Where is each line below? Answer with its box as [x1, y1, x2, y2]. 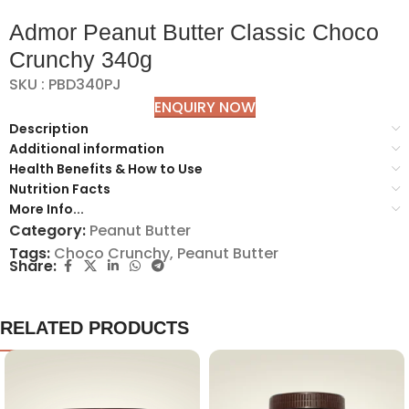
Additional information [9, 140, 164, 158]
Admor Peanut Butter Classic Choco [9, 19, 379, 45]
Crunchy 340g [9, 47, 152, 72]
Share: [9, 256, 57, 277]
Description [9, 120, 89, 138]
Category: [9, 220, 86, 241]
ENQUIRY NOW [153, 97, 256, 118]
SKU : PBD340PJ [9, 74, 121, 95]
